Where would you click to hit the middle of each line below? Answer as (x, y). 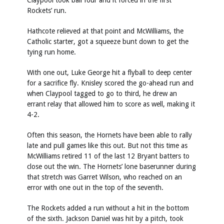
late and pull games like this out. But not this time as (107, 145)
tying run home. (51, 52)
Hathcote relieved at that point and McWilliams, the (105, 31)
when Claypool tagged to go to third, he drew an (102, 93)
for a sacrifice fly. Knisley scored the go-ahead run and (110, 83)
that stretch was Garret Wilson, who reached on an (104, 177)
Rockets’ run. (47, 10)
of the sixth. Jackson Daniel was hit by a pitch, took (105, 218)
